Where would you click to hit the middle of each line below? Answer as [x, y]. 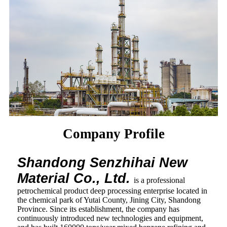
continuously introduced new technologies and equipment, [110, 218]
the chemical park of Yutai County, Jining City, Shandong [109, 200]
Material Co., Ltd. [74, 179]
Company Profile [113, 134]
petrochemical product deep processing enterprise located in [112, 191]
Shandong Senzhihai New [102, 163]
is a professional [159, 180]
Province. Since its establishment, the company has [98, 209]
